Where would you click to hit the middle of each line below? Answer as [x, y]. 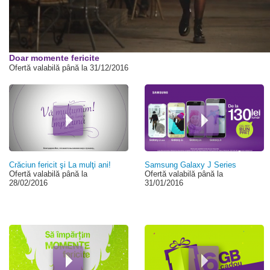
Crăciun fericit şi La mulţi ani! [60, 165]
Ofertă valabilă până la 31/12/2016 [68, 68]
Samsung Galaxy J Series [190, 165]
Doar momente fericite [54, 58]
